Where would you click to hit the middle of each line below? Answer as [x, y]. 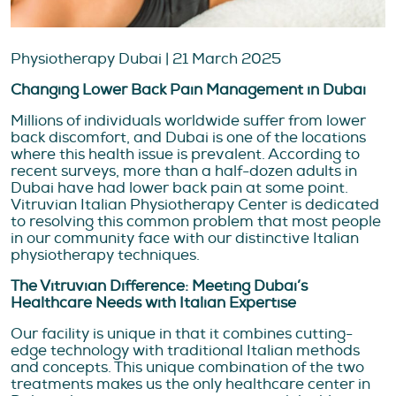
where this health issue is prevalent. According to [185, 154]
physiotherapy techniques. [105, 255]
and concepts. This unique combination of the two [187, 367]
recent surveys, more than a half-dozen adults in [184, 171]
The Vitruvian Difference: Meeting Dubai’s [159, 286]
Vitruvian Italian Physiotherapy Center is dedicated [195, 204]
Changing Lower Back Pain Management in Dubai [188, 89]
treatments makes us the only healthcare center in [190, 384]
